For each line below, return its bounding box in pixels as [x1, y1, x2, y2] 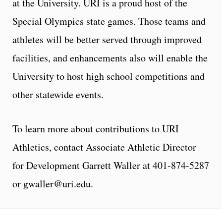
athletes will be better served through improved [12, 33, 202, 46]
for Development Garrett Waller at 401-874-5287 [12, 159, 209, 172]
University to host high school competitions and [12, 69, 205, 83]
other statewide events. [12, 88, 104, 101]
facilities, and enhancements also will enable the [12, 51, 208, 64]
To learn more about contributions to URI [12, 122, 179, 135]
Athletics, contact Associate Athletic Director [12, 140, 196, 154]
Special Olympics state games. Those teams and [12, 14, 206, 28]
